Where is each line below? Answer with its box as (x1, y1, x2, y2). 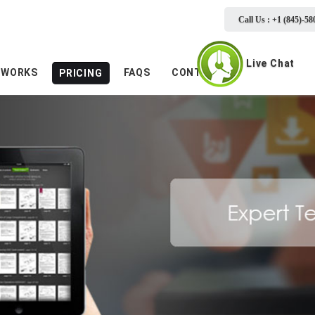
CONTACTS (171, 67, 231, 78)
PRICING (59, 67, 103, 79)
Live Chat (246, 58, 295, 69)
